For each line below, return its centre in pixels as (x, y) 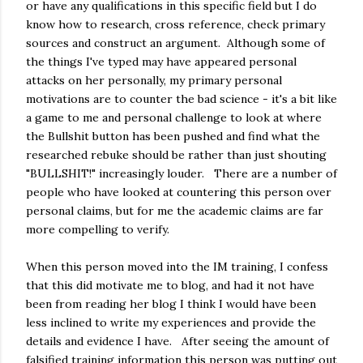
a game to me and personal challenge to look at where (174, 117)
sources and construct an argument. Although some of (175, 43)
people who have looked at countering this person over (179, 192)
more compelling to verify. (98, 229)
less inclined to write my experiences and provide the (171, 322)
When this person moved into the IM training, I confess (177, 266)
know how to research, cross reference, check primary (175, 24)
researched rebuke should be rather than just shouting (176, 154)
